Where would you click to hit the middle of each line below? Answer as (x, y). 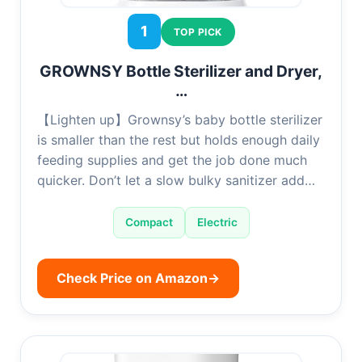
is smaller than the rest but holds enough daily (179, 140)
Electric (217, 223)
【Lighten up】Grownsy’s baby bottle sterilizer (180, 120)
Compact (149, 223)
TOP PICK (198, 32)
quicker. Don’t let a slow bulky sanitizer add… (176, 181)
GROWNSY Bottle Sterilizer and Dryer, (181, 72)
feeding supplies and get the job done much (172, 160)
